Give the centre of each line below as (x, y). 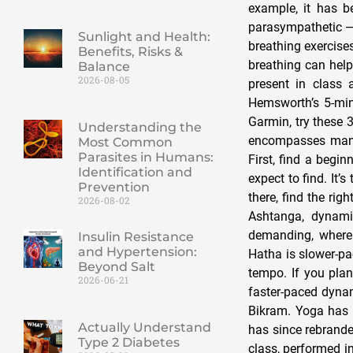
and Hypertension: (137, 252)
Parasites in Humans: (145, 158)
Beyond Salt (116, 267)
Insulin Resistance (136, 237)
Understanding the (139, 128)
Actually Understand (144, 327)
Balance (104, 67)
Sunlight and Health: (144, 37)
